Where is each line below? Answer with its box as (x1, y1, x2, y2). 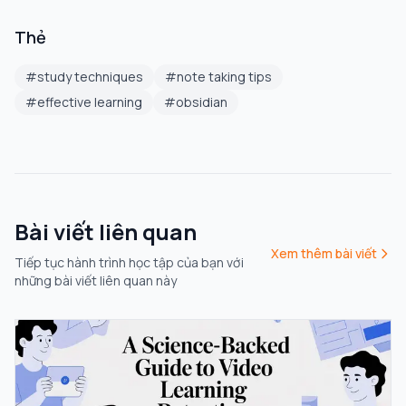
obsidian (176, 93, 227, 111)
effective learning (37, 93, 142, 111)
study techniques (37, 68, 143, 86)
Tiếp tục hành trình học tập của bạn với (14, 254, 244, 272)
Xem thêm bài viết (271, 245, 377, 263)
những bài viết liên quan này (14, 272, 177, 290)
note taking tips (177, 68, 272, 86)
